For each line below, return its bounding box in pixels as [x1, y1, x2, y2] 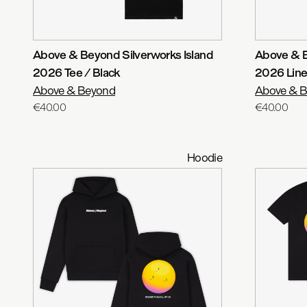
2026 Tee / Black [33, 65, 120, 79]
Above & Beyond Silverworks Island [33, 47, 213, 62]
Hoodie [186, 150, 222, 164]
